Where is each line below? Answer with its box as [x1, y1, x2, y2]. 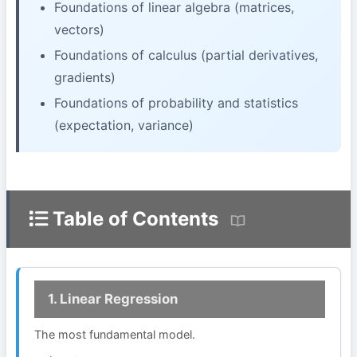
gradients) [54, 69, 116, 85]
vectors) [54, 21, 104, 37]
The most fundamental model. [34, 327, 196, 341]
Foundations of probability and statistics [54, 94, 298, 111]
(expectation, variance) [54, 116, 194, 133]
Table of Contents [48, 207, 218, 231]
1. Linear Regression [47, 291, 178, 308]
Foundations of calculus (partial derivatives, [54, 46, 318, 63]
